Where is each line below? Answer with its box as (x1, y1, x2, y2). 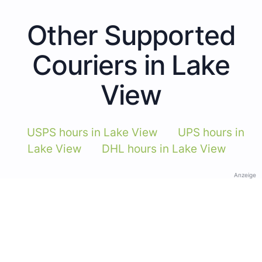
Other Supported (26, 18, 236, 51)
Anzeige (234, 171, 256, 178)
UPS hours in (177, 125, 244, 139)
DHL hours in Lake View (102, 142, 226, 156)
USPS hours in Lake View (26, 125, 157, 139)
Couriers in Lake (32, 48, 230, 81)
